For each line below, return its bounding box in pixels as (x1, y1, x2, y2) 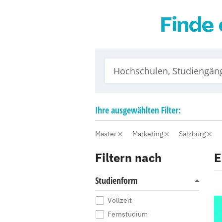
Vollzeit (108, 196, 132, 205)
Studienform (95, 174, 138, 186)
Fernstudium (108, 210, 148, 219)
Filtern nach (95, 150, 162, 166)
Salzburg (179, 129, 207, 138)
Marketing (132, 129, 165, 138)
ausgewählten (111, 104, 159, 116)
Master (95, 129, 118, 138)
